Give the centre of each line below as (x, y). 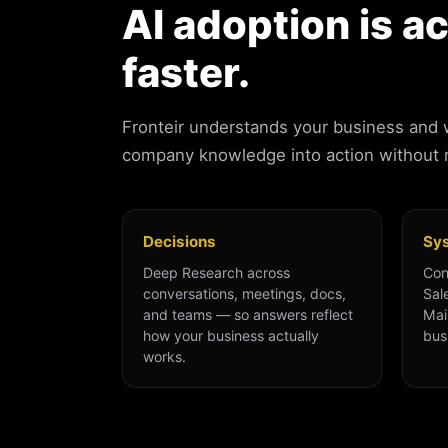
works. (164, 357)
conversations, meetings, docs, (244, 294)
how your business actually (231, 336)
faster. (186, 73)
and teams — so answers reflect (248, 315)
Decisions (179, 242)
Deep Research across (216, 273)
